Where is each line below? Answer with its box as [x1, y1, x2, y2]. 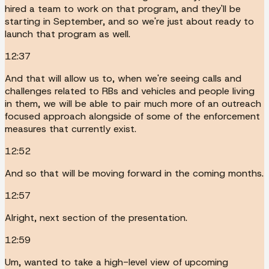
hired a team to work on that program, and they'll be [5, 2, 241, 15]
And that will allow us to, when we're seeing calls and [5, 71, 241, 85]
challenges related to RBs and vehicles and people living [5, 84, 255, 97]
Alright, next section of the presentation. [5, 211, 187, 224]
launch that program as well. [5, 27, 130, 40]
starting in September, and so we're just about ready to [5, 14, 254, 28]
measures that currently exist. [5, 122, 136, 135]
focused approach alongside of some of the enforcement [5, 109, 260, 122]
